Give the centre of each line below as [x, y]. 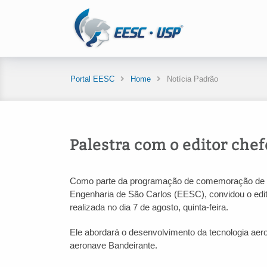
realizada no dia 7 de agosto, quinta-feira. [150, 207]
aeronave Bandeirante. [114, 245]
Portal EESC [92, 79]
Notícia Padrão [193, 79]
